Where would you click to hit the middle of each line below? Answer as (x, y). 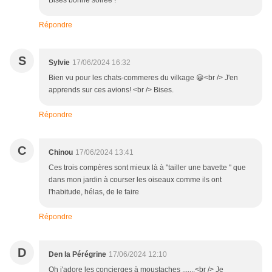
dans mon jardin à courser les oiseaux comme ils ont (135, 180)
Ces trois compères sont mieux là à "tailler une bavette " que (147, 168)
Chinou (61, 153)
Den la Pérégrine (77, 255)
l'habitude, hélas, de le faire (94, 192)
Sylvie (59, 63)
